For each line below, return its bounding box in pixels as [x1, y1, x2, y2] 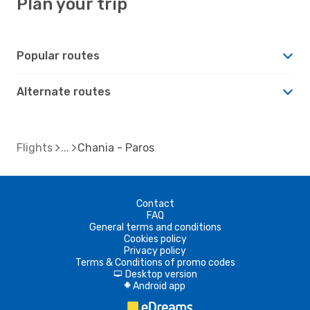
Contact [136, 197, 174, 210]
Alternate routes [17, 84, 111, 98]
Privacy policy [124, 244, 186, 257]
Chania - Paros [77, 140, 154, 154]
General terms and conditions [89, 221, 221, 233]
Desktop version [125, 268, 197, 280]
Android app [133, 280, 185, 292]
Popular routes [17, 48, 100, 62]
